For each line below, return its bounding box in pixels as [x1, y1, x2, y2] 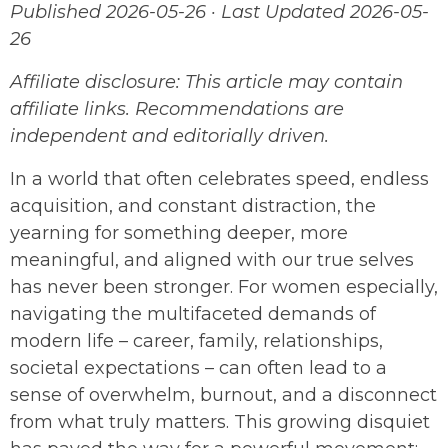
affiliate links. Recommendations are [10, 97, 344, 120]
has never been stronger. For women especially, [10, 275, 438, 298]
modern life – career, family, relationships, [10, 329, 383, 352]
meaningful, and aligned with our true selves [10, 248, 414, 271]
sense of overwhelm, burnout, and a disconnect [10, 383, 437, 406]
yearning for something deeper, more [10, 221, 348, 244]
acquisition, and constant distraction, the [10, 194, 376, 217]
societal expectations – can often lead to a [10, 356, 387, 379]
